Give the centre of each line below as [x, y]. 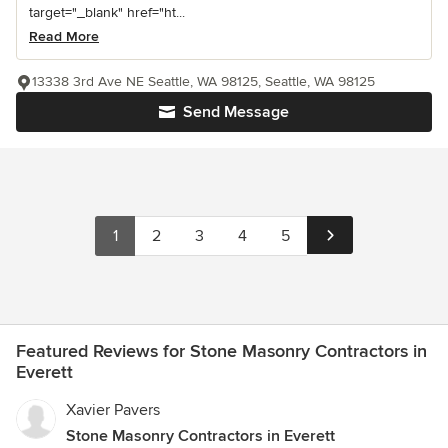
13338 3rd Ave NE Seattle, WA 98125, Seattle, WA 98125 [203, 81]
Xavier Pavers [113, 409]
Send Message [236, 111]
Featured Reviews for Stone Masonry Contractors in [221, 350]
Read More [64, 36]
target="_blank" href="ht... [107, 12]
